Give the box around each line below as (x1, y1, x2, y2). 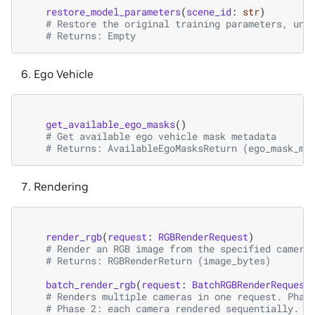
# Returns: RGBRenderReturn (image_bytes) (46, 254, 271, 268)
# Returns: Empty (46, 29, 136, 43)
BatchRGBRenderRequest (192, 278, 310, 292)
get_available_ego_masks (46, 117, 175, 131)
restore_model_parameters (46, 5, 181, 19)
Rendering (34, 179, 89, 194)
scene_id (186, 5, 231, 19)
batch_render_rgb (46, 278, 136, 292)
